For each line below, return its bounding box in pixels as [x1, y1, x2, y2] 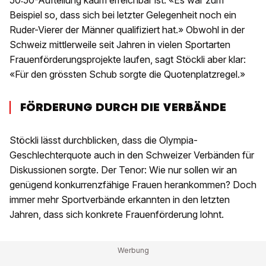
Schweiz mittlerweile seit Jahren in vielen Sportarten [9, 39, 230, 51]
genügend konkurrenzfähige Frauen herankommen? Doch [9, 179, 256, 191]
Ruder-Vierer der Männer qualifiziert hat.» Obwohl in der [9, 24, 245, 36]
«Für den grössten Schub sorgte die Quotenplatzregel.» [9, 68, 248, 81]
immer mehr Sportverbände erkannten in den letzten [9, 194, 230, 206]
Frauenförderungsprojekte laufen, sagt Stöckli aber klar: [9, 53, 246, 66]
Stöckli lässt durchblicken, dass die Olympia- [9, 134, 198, 147]
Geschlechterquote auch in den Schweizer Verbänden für [9, 149, 254, 161]
